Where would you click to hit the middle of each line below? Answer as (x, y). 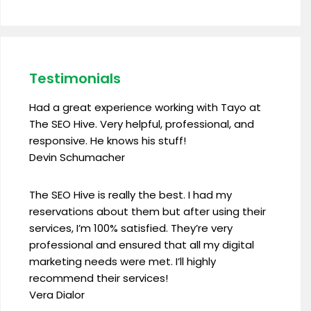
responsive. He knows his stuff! (108, 141)
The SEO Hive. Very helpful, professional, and (142, 124)
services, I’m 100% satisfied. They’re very (131, 228)
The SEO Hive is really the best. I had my (131, 195)
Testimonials (75, 78)
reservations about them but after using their (148, 211)
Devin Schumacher (77, 157)
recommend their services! (99, 278)
